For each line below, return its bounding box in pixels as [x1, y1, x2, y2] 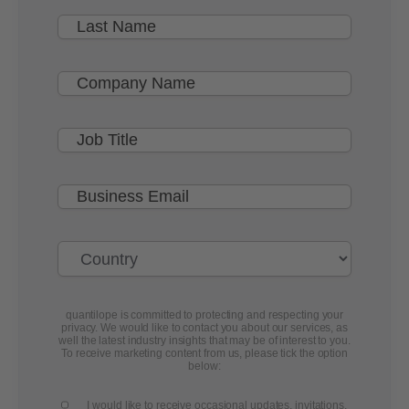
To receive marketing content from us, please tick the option [61, 347, 348, 361]
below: [188, 360, 221, 373]
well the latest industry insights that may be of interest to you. [58, 334, 351, 348]
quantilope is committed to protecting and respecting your [65, 309, 344, 322]
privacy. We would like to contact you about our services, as [61, 321, 348, 335]
